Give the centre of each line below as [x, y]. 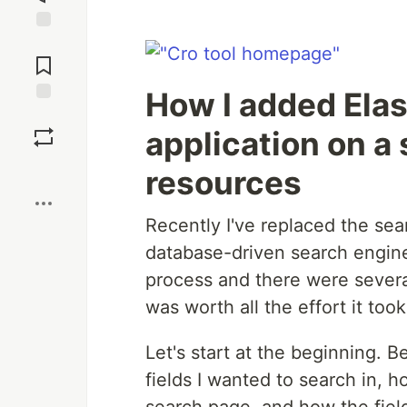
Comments [44, 58]
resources [223, 183]
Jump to [44, 43]
